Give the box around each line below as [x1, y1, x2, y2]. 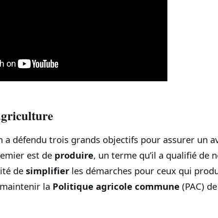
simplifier [26, 164, 69, 177]
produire [54, 149, 93, 162]
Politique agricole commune [53, 180, 180, 193]
